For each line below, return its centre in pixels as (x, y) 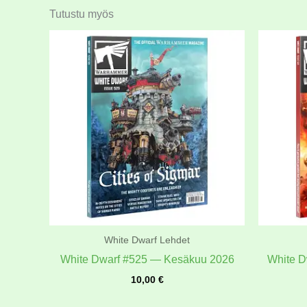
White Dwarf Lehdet (147, 241)
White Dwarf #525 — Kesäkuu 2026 (147, 259)
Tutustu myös (82, 14)
